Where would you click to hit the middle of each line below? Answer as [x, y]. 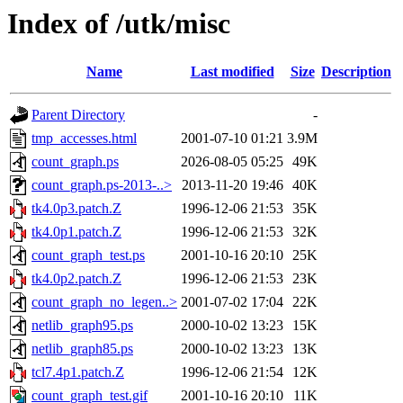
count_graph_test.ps [88, 255]
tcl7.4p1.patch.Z [78, 372]
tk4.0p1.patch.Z [76, 232]
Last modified [232, 72]
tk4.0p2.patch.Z [76, 279]
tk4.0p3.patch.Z [76, 209]
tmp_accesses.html [84, 139]
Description [356, 72]
